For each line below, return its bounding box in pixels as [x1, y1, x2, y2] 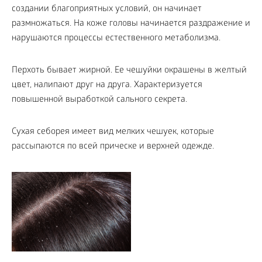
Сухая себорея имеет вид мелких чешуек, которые [12, 127, 214, 137]
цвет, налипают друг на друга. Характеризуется [12, 80, 202, 91]
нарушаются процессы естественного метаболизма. [12, 33, 220, 44]
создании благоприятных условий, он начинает [12, 4, 202, 15]
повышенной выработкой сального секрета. [12, 95, 187, 105]
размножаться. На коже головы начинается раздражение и [12, 19, 250, 29]
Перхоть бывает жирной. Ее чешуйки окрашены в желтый [12, 65, 247, 76]
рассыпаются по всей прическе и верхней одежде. [12, 142, 214, 152]
